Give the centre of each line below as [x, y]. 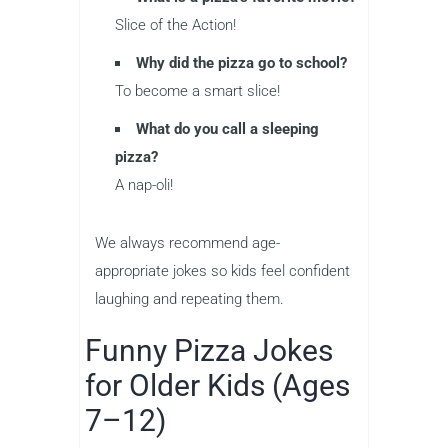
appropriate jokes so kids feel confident [222, 271]
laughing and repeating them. [189, 299]
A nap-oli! [144, 185]
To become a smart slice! [197, 91]
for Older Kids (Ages [217, 386]
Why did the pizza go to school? [241, 63]
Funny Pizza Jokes [209, 351]
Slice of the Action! [175, 25]
